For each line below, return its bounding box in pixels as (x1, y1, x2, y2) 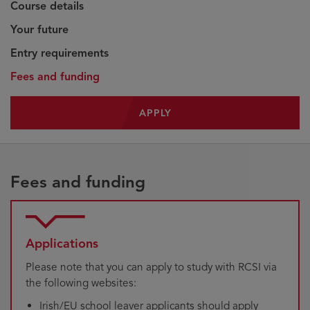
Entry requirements (10, 46, 109, 60)
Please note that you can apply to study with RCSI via (26, 260, 277, 273)
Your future (10, 23, 69, 37)
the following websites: (26, 276, 136, 289)
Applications (26, 236, 98, 251)
